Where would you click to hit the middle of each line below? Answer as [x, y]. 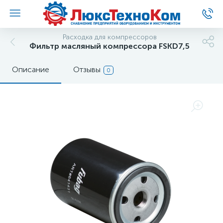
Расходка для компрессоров [110, 37]
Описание [31, 69]
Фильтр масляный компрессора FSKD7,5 [110, 46]
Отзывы [87, 69]
